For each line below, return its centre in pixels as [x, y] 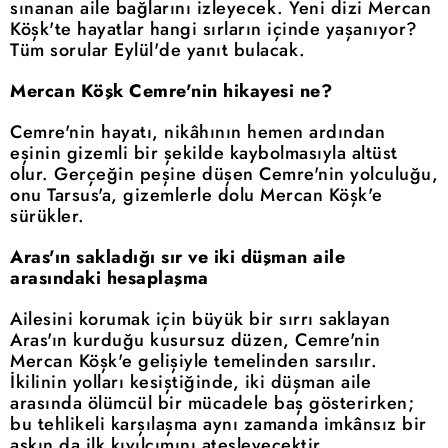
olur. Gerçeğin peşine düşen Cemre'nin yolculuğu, [224, 174]
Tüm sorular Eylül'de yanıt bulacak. [158, 50]
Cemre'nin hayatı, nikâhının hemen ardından [197, 132]
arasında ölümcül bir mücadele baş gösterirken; [212, 403]
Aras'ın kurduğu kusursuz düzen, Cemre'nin [195, 340]
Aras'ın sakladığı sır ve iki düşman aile [177, 257]
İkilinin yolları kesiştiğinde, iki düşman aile [190, 382]
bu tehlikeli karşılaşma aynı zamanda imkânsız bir [218, 424]
